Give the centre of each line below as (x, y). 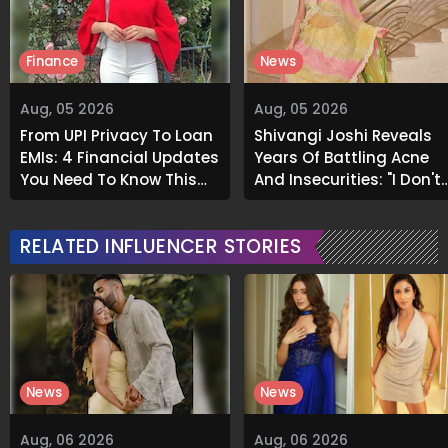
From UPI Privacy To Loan (116, 136)
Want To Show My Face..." (350, 202)
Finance (52, 62)
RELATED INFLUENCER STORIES (161, 247)
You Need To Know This (108, 180)
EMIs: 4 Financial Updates (119, 158)
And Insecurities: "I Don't (347, 180)
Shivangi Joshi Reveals (343, 136)
